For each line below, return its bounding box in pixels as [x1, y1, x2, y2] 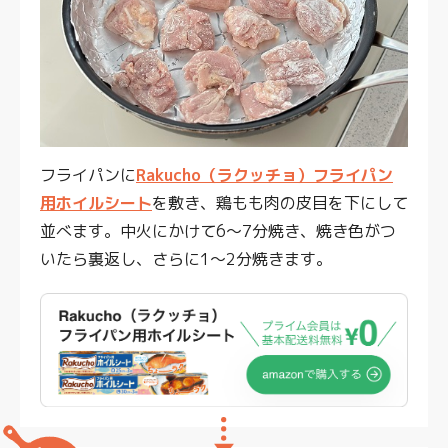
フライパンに [40, 164, 136, 186]
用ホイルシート [40, 192, 152, 214]
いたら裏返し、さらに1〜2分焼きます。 [40, 248, 332, 270]
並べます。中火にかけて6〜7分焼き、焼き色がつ [40, 220, 396, 242]
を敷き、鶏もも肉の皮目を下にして [152, 192, 408, 214]
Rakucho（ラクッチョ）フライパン [136, 164, 393, 186]
